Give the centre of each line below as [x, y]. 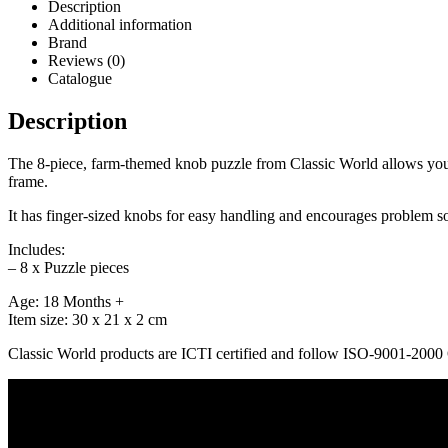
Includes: [36, 249]
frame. [28, 181]
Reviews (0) [86, 61]
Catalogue [80, 79]
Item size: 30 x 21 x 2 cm [87, 319]
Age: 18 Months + [66, 301]
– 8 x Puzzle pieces [68, 267]
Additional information [120, 25]
